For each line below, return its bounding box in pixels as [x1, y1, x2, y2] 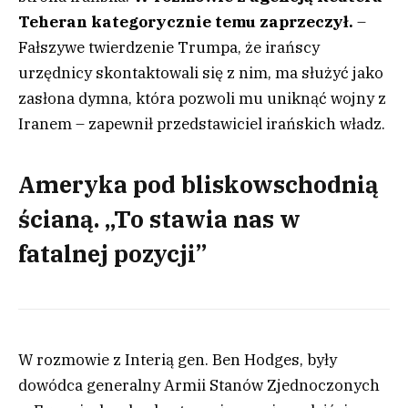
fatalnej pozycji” [18, 238, 207, 269]
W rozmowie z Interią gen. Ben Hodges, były [18, 349, 337, 370]
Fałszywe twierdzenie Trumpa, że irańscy [18, 36, 320, 57]
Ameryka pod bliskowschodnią [18, 168, 379, 199]
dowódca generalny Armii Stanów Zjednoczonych [18, 374, 380, 395]
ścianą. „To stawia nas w [18, 203, 301, 234]
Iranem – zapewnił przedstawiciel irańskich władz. [18, 113, 385, 134]
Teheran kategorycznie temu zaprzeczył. [18, 11, 353, 32]
